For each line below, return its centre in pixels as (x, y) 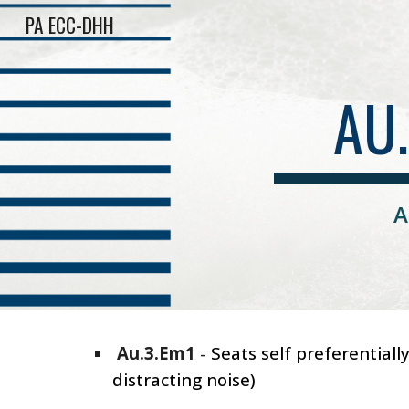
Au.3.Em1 (153, 353)
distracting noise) (184, 379)
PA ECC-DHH (70, 25)
